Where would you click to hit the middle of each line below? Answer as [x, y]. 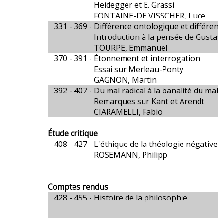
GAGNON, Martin [126, 80]
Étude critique [73, 133]
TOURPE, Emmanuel [131, 48]
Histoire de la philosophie [141, 198]
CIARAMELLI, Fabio [128, 112]
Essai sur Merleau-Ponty [139, 69]
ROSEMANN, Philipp [131, 155]
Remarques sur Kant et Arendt [149, 101]
